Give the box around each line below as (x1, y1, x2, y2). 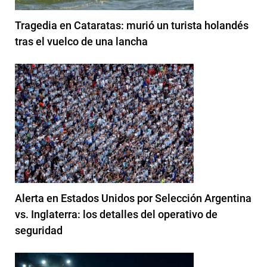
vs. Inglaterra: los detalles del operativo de (15, 207, 218, 221)
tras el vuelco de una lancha (15, 35, 148, 48)
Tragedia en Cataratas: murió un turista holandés (15, 18, 249, 32)
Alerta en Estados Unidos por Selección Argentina (15, 191, 252, 204)
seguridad (15, 223, 63, 237)
